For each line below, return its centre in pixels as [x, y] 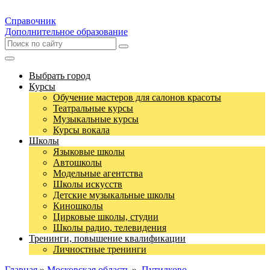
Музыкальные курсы [96, 119]
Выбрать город [60, 76]
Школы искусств [88, 184]
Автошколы [77, 162]
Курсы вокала [81, 130]
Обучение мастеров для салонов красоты [137, 97]
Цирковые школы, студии [106, 217]
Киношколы [78, 206]
